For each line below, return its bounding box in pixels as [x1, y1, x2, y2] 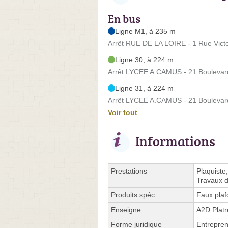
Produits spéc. [111, 190, 157, 199]
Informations [135, 131, 215, 150]
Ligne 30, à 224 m [115, 55, 174, 64]
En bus [108, 10, 140, 26]
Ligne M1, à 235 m [115, 26, 176, 35]
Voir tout [108, 108, 137, 117]
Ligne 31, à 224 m [115, 83, 174, 92]
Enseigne [111, 205, 141, 214]
